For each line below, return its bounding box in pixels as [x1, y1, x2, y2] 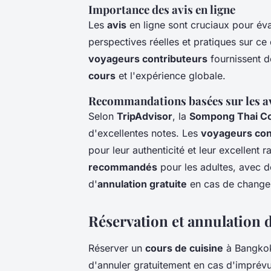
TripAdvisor [117, 109, 172, 122]
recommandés [88, 160, 157, 173]
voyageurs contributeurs [88, 52, 207, 65]
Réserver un [88, 241, 145, 254]
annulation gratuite [97, 177, 187, 190]
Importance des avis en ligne [88, 1, 235, 17]
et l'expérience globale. [116, 69, 226, 82]
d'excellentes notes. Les [88, 126, 201, 139]
